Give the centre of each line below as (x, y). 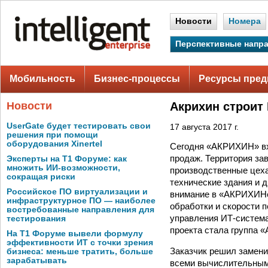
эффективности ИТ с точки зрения (80, 243)
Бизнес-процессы (137, 79)
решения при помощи (52, 135)
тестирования (36, 219)
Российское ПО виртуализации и (77, 192)
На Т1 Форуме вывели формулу (75, 234)
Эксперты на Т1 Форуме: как (67, 159)
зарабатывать (37, 261)
